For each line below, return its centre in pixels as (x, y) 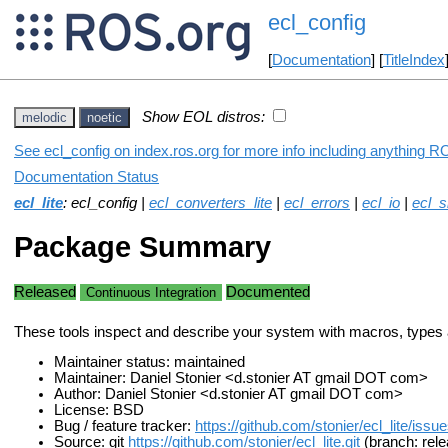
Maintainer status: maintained (149, 362)
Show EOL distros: (203, 116)
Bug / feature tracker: (124, 426)
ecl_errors (317, 202)
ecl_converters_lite (210, 202)
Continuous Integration (151, 292)
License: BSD (99, 410)
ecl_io (381, 202)
